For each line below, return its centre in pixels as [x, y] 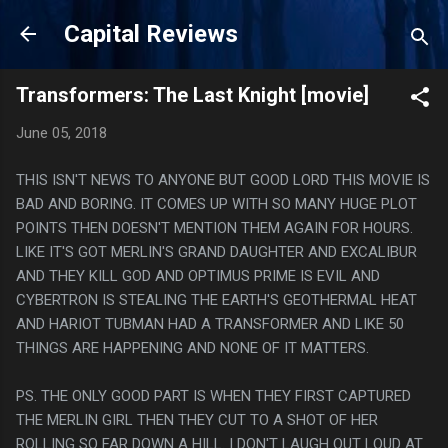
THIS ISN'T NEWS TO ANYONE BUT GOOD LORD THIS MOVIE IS [223, 179]
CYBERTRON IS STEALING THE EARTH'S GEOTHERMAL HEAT [216, 299]
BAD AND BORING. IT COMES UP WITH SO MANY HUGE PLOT [216, 203]
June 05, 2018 [61, 133]
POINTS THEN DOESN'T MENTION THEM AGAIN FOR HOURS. [214, 227]
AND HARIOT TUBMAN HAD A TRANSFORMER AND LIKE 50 [210, 323]
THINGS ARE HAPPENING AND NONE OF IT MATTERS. [192, 347]
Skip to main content [224, 25]
